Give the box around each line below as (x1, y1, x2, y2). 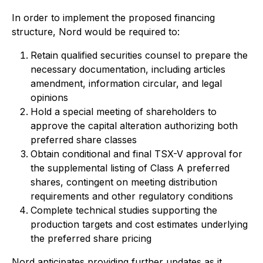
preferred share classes (31, 134, 137, 146)
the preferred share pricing (31, 232, 151, 244)
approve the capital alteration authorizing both (31, 120, 238, 131)
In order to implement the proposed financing (12, 12, 215, 23)
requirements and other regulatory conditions (31, 190, 233, 202)
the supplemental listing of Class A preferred (31, 162, 230, 174)
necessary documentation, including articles (31, 63, 225, 75)
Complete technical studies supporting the (31, 204, 217, 216)
